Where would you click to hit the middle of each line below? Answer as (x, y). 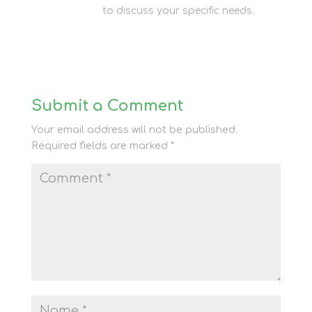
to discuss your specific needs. (177, 11)
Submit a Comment (107, 106)
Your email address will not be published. (134, 130)
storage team (65, 11)
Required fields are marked (101, 146)
